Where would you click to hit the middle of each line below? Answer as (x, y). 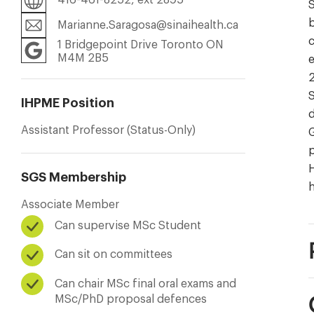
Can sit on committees (114, 254)
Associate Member (70, 204)
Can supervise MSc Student (128, 225)
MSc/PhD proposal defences (131, 298)
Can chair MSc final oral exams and (145, 283)
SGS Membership (74, 177)
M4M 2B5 (83, 57)
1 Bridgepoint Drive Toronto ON (141, 44)
